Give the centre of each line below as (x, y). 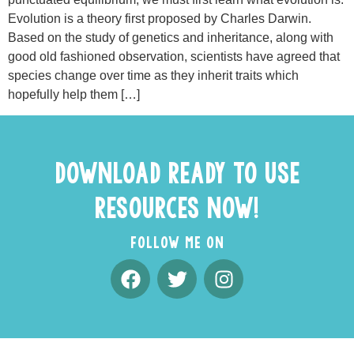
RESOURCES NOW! (177, 207)
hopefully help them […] (74, 94)
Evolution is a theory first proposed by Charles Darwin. (160, 19)
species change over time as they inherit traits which (153, 75)
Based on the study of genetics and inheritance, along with (171, 38)
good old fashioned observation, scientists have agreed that (174, 56)
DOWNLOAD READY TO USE (177, 172)
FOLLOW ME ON (177, 242)
